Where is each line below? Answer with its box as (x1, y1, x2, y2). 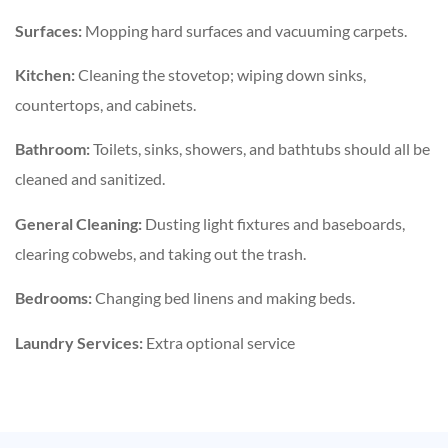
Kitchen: (15, 64, 75, 84)
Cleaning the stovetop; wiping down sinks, (75, 64, 366, 84)
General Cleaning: (15, 213, 145, 233)
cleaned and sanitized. (15, 169, 165, 189)
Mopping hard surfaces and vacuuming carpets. (82, 20, 407, 40)
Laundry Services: (15, 332, 143, 352)
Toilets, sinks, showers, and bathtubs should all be (93, 139, 430, 159)
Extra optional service (143, 332, 295, 352)
